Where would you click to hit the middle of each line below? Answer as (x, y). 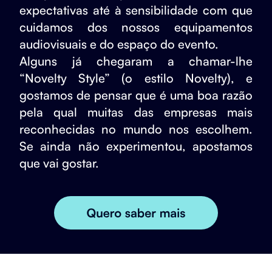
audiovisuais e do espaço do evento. (119, 44)
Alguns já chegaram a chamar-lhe (136, 61)
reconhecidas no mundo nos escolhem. (136, 129)
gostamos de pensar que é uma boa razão (136, 95)
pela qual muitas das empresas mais (136, 112)
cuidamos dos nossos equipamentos (136, 27)
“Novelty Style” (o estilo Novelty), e (136, 78)
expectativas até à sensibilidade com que (136, 10)
